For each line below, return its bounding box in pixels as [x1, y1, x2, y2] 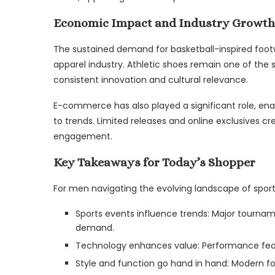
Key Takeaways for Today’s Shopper [53, 155, 255, 169]
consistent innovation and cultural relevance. [53, 73, 248, 86]
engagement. [53, 130, 112, 142]
